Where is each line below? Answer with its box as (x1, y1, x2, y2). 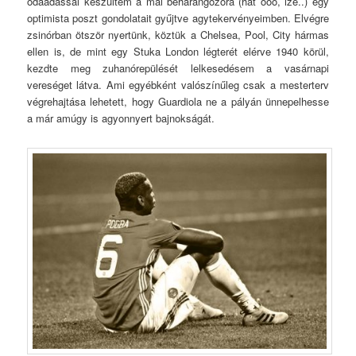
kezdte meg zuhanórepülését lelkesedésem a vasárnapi (27, 60, 329, 76)
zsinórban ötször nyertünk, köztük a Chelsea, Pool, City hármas (27, 27, 329, 43)
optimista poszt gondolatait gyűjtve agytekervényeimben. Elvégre (27, 10, 329, 26)
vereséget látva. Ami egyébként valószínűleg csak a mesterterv (27, 77, 329, 93)
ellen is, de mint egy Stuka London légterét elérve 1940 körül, (27, 44, 329, 60)
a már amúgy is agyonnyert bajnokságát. (27, 110, 215, 126)
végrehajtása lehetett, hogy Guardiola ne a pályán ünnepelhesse (27, 94, 329, 110)
